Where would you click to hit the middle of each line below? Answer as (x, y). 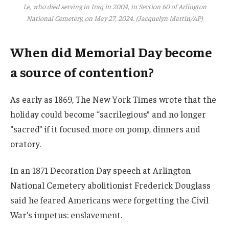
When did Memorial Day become (111, 52)
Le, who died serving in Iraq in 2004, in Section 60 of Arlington (114, 6)
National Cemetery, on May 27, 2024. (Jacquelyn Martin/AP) (114, 18)
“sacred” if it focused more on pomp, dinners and (105, 129)
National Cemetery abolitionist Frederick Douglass (110, 185)
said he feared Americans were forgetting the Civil (109, 200)
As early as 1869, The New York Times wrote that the (113, 99)
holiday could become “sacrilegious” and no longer (108, 114)
